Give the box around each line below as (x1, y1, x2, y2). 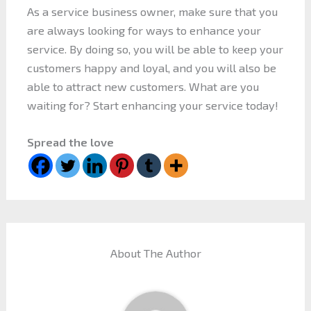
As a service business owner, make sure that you (26, 4, 278, 18)
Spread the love (26, 135, 114, 149)
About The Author (110, 246, 201, 260)
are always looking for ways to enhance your (26, 23, 261, 37)
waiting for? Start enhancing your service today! (26, 98, 278, 112)
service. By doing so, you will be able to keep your (26, 42, 283, 56)
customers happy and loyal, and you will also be (26, 60, 276, 74)
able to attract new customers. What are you (26, 79, 259, 93)
